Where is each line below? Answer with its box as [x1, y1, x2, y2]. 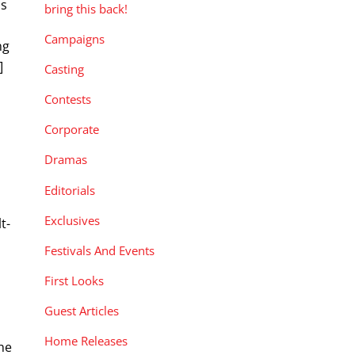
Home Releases [44, 333, 128, 349]
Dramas [44, 151, 87, 168]
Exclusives [44, 212, 100, 228]
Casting [44, 61, 84, 78]
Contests [44, 91, 91, 108]
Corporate [44, 121, 99, 138]
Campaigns [44, 30, 105, 47]
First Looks [44, 273, 104, 289]
